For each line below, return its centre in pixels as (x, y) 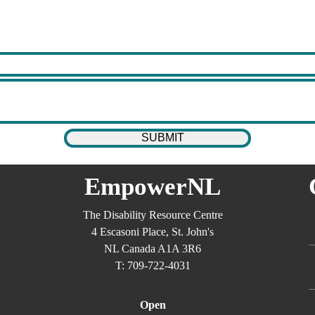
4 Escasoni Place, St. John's (153, 231)
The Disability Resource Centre (153, 214)
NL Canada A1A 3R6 (153, 248)
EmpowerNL (153, 186)
